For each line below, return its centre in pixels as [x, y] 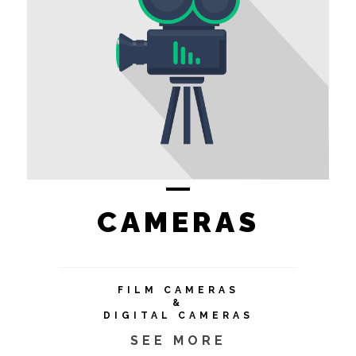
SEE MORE [178, 340]
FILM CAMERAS [178, 290]
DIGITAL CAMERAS [178, 315]
